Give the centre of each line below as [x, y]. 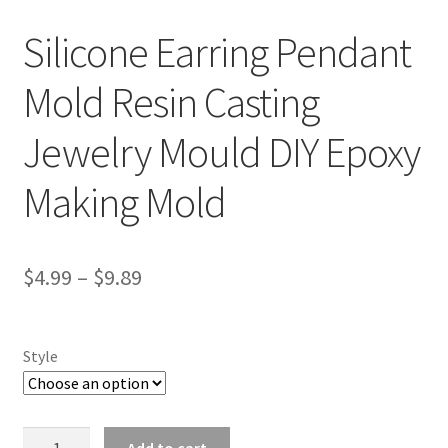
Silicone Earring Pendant [216, 52]
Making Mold [124, 202]
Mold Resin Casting [170, 102]
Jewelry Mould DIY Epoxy [221, 152]
